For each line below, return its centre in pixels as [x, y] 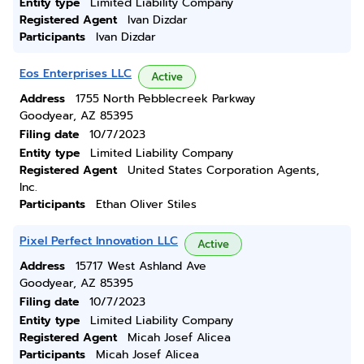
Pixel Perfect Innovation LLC [99, 241]
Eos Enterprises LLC [76, 74]
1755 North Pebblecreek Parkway [165, 99]
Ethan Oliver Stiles [146, 204]
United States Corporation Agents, [223, 170]
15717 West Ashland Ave [141, 266]
